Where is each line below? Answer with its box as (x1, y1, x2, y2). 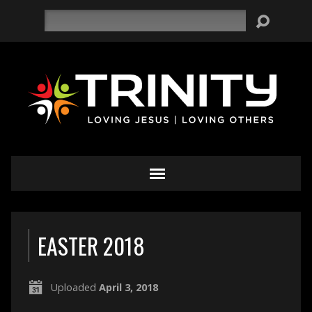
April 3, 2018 (98, 281, 158, 294)
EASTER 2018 (37, 229, 145, 262)
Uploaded (50, 281, 99, 294)
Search (43, 10, 75, 24)
